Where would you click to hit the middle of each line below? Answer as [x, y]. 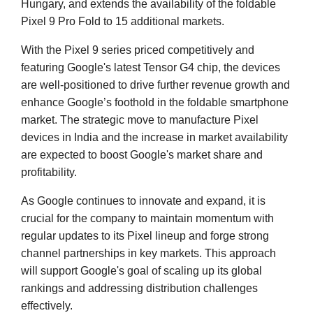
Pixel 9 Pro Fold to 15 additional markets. [123, 21]
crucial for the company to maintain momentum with [147, 218]
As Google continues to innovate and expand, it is [143, 201]
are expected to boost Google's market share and [142, 154]
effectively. [47, 305]
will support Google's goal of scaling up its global [141, 270]
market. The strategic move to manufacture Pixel [140, 119]
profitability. [49, 172]
